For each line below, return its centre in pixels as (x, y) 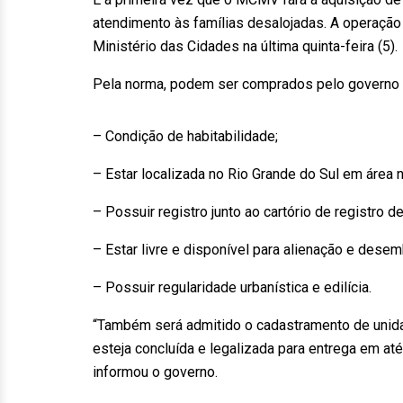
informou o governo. (155, 372)
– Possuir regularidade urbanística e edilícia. (232, 287)
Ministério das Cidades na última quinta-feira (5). (245, 46)
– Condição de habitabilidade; (185, 136)
